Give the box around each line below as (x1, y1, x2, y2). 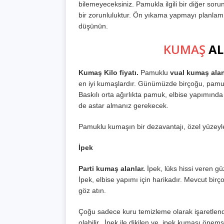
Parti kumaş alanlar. (78, 164, 145, 173)
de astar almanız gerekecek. (78, 101, 168, 110)
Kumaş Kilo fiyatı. (78, 68, 138, 77)
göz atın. (78, 186, 106, 195)
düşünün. (78, 22, 108, 30)
